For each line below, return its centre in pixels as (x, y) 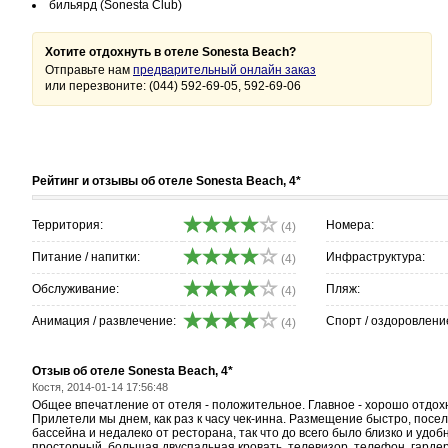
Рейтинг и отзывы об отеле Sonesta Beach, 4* (166, 181)
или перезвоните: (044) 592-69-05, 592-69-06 (173, 86)
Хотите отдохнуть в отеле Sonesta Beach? (170, 52)
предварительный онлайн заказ (224, 70)
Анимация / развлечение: (104, 321)
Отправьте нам (89, 70)
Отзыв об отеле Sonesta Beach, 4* (132, 371)
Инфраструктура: (375, 257)
